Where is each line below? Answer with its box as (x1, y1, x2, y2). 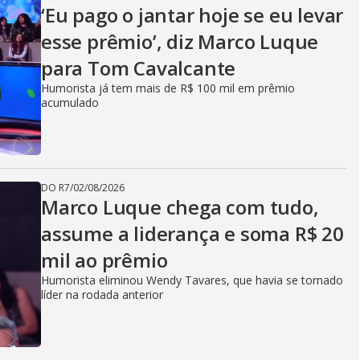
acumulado (41, 95, 99, 110)
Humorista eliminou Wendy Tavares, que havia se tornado (41, 272, 343, 288)
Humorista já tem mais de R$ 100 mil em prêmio (41, 80, 295, 96)
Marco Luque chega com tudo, (41, 194, 319, 220)
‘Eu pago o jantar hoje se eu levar (41, 2, 344, 28)
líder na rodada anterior (41, 287, 163, 302)
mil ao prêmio (41, 247, 168, 273)
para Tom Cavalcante (41, 55, 236, 81)
